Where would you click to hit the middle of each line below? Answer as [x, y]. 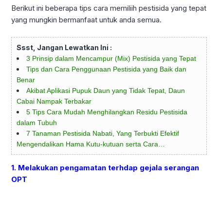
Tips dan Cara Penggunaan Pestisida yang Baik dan [106, 69]
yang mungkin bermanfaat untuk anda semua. [86, 20]
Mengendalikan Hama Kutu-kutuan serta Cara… [91, 144]
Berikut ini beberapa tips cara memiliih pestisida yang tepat [109, 8]
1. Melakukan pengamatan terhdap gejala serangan [105, 167]
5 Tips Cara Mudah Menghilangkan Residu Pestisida [107, 112]
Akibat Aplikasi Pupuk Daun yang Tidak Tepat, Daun [106, 90]
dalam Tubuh [37, 122]
